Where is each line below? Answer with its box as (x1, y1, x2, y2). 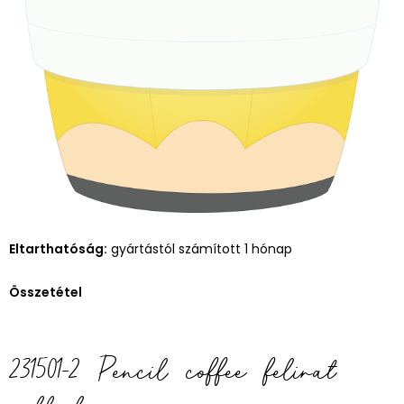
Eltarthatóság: (9, 239, 107, 258)
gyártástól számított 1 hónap (107, 239, 292, 258)
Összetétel (9, 282, 82, 301)
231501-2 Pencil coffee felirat (9, 345, 335, 394)
